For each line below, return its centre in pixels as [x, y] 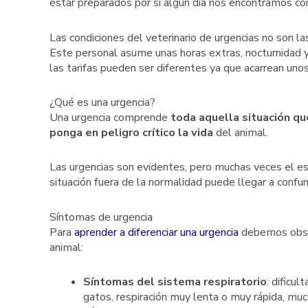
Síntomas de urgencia [101, 217]
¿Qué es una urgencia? [102, 102]
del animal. [242, 132]
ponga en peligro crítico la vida [133, 132]
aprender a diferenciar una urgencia [156, 232]
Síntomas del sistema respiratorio [175, 282]
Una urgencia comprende [110, 117]
